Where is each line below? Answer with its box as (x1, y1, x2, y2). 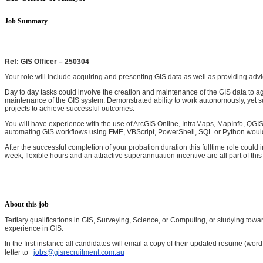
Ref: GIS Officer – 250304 (5, 57, 89, 66)
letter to (5, 248, 33, 257)
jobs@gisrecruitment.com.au (33, 248, 124, 257)
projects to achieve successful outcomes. (5, 104, 134, 113)
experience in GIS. (5, 224, 63, 232)
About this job (5, 200, 49, 208)
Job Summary (5, 16, 48, 25)
